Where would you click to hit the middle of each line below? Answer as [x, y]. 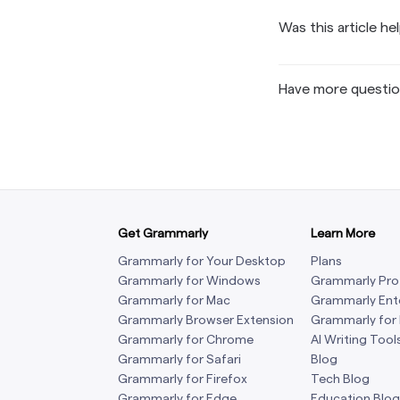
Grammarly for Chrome [186, 339]
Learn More [343, 233]
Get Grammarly [163, 233]
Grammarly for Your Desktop [202, 260]
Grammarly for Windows [189, 280]
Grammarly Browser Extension [206, 319]
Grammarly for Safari [179, 358]
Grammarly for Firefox [183, 378]
